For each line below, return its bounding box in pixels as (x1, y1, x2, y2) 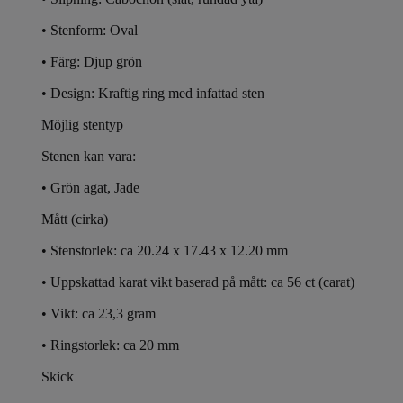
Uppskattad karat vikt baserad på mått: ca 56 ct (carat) (50, 273, 354, 290)
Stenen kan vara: (41, 148, 136, 164)
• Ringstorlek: (41, 336, 123, 353)
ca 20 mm (123, 336, 179, 353)
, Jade (107, 179, 139, 195)
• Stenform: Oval (41, 22, 138, 38)
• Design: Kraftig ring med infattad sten (41, 85, 264, 101)
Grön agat (50, 179, 107, 195)
